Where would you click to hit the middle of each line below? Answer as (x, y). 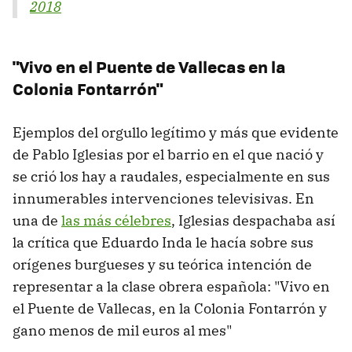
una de (37, 221)
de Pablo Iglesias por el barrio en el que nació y (168, 155)
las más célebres (116, 221)
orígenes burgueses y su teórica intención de (162, 265)
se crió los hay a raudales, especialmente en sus (171, 177)
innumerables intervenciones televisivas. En (163, 199)
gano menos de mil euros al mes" (122, 331)
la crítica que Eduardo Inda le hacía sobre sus (163, 243)
